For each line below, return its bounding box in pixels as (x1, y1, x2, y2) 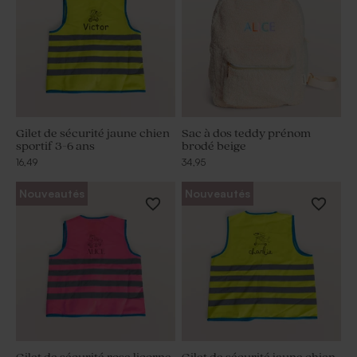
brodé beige (182, 139, 246, 154)
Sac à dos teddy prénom (182, 127, 311, 141)
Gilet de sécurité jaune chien (16, 127, 170, 141)
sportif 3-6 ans (16, 139, 95, 154)
